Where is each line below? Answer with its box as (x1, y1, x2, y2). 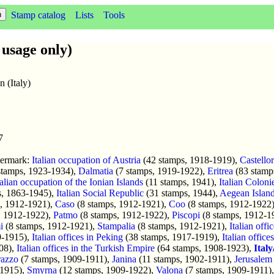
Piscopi (172, 209, 200, 220)
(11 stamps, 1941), (143, 176, 219, 187)
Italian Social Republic (56, 187, 144, 198)
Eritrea (207, 165, 233, 176)
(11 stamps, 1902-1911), (136, 253, 234, 264)
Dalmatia (78, 165, 113, 176)
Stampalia (97, 220, 135, 231)
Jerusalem (234, 253, 272, 264)
